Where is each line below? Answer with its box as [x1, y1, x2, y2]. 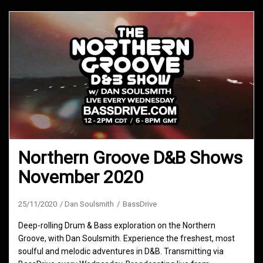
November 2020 [18, 167, 143, 188]
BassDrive [123, 200, 157, 209]
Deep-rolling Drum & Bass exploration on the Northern [18, 221, 215, 231]
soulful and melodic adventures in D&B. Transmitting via [18, 247, 224, 257]
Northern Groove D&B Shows [18, 147, 242, 168]
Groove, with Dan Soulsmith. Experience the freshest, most [18, 234, 235, 244]
